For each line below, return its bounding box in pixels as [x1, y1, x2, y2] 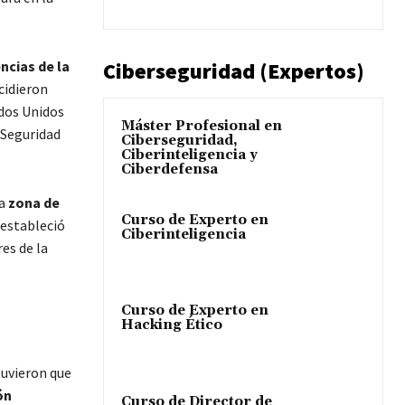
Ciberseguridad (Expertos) [103, 57, 364, 86]
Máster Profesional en [121, 118, 282, 136]
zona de [5, 193, 60, 212]
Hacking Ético [121, 316, 222, 334]
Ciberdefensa [121, 161, 218, 179]
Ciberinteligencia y [121, 146, 258, 165]
